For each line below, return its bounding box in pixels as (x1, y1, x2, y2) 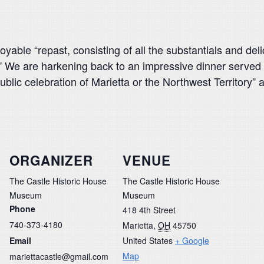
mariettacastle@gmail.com (9, 250, 108, 262)
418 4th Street (123, 203, 176, 216)
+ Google (175, 234, 209, 246)
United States (123, 234, 173, 246)
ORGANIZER (9, 150, 93, 170)
